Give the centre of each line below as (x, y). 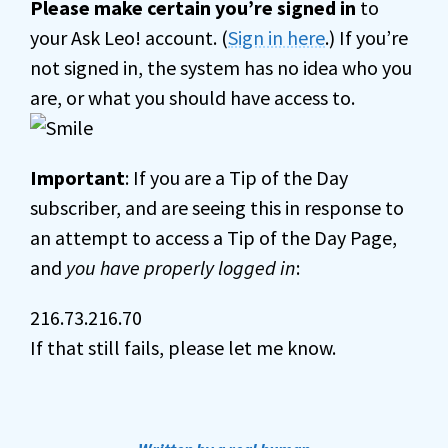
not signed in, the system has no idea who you (221, 67)
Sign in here (276, 37)
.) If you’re (366, 37)
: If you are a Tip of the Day (236, 177)
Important (77, 177)
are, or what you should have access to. (192, 97)
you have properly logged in (181, 267)
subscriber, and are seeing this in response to (217, 207)
